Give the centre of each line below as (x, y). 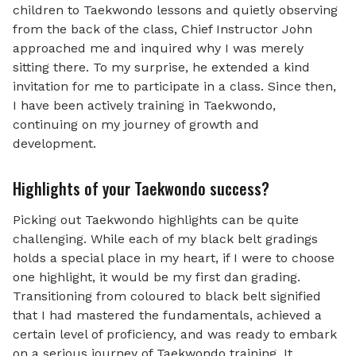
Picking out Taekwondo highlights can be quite (156, 220)
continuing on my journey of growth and (136, 124)
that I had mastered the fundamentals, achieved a (167, 315)
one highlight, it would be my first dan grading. (157, 277)
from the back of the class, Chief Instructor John (163, 29)
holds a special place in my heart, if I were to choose (174, 258)
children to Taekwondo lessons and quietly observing (175, 10)
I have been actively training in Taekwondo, (144, 105)
